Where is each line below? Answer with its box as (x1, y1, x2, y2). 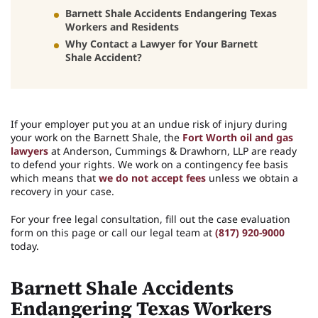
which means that (11, 170, 99, 185)
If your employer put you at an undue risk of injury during (11, 116, 287, 131)
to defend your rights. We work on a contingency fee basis (11, 157, 288, 171)
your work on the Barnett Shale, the (11, 130, 182, 144)
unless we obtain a (206, 170, 298, 185)
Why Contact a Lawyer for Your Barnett (65, 36, 258, 50)
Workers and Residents (65, 19, 179, 33)
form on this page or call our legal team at (11, 225, 215, 239)
